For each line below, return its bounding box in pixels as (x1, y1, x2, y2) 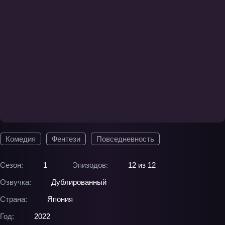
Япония (47, 195, 73, 203)
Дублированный (51, 178, 106, 186)
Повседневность (96, 135, 154, 143)
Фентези (52, 135, 80, 143)
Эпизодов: (72, 161, 108, 169)
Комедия (6, 135, 36, 143)
